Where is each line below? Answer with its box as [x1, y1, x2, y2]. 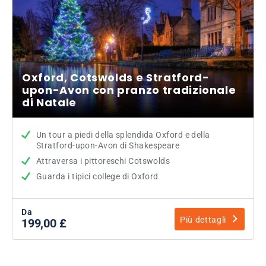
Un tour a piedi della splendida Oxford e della [36, 129, 210, 140]
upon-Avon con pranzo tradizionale [22, 82, 236, 97]
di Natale [22, 94, 77, 110]
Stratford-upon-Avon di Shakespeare [36, 140, 180, 150]
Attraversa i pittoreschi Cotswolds [36, 156, 170, 166]
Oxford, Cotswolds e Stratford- [22, 69, 210, 85]
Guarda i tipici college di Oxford [36, 171, 159, 181]
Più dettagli [180, 214, 226, 224]
